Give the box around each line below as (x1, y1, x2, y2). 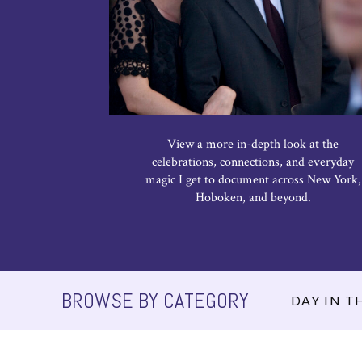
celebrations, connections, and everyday (152, 154, 354, 170)
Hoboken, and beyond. (195, 189, 311, 206)
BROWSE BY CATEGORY (61, 288, 249, 314)
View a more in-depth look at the (167, 136, 339, 153)
